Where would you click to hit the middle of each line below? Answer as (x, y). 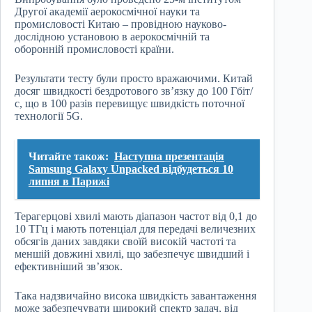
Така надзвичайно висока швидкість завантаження (135, 296)
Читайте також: (69, 157)
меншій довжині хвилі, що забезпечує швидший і (132, 254)
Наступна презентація (169, 157)
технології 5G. (49, 116)
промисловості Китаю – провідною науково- (120, 24)
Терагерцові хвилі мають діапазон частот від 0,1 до (136, 217)
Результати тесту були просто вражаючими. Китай (134, 79)
